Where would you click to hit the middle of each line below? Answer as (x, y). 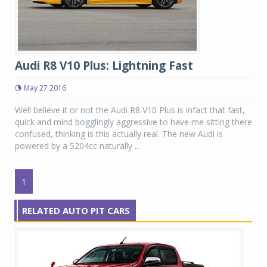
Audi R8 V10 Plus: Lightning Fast (104, 66)
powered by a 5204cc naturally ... (77, 146)
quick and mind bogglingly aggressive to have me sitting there (133, 122)
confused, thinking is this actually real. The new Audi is (119, 134)
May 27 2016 (45, 88)
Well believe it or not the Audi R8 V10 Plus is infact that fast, (130, 110)
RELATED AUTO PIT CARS (76, 210)
